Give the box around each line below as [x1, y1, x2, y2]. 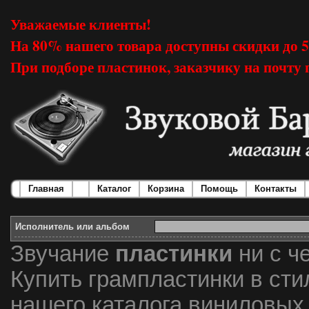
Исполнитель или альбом [15, 221, 130, 232]
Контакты [255, 183, 297, 195]
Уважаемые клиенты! [10, 12, 151, 34]
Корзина [148, 183, 184, 195]
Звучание [10, 241, 115, 267]
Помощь [201, 183, 238, 195]
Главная [28, 183, 64, 195]
